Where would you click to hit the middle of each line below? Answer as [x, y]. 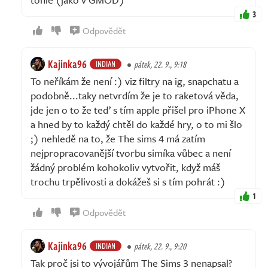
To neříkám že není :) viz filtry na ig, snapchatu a [135, 81]
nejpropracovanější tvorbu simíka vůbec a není [131, 153]
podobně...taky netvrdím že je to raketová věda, [135, 96]
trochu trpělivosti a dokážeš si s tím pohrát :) [128, 182]
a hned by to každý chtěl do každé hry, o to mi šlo [136, 124]
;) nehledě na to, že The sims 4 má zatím [118, 139]
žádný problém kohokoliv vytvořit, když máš [125, 167]
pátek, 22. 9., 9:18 [160, 65]
